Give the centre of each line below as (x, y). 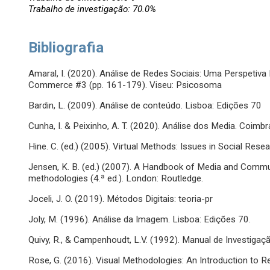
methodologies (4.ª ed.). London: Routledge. (116, 179)
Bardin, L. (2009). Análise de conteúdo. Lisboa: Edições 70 (145, 106)
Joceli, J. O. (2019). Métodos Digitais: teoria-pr (121, 199)
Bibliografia (66, 48)
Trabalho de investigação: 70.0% (93, 9)
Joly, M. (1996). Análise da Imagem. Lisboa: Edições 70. (140, 220)
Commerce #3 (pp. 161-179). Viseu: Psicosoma (125, 85)
